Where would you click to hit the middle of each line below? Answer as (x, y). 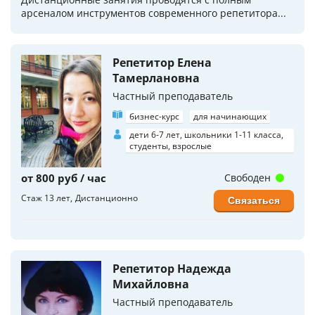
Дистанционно (107, 198)
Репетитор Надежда (172, 268)
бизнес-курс (154, 117)
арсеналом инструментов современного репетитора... (154, 13)
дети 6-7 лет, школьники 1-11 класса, (206, 135)
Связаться (254, 200)
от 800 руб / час (64, 178)
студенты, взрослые (171, 146)
